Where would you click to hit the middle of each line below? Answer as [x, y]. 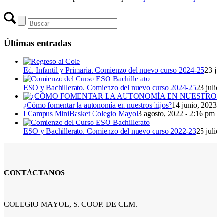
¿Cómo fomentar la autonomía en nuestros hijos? [98, 105]
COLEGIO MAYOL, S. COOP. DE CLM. [70, 204]
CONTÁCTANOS [34, 172]
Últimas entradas [38, 43]
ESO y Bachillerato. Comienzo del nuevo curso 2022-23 [110, 131]
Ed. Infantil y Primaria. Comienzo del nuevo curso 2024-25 [114, 70]
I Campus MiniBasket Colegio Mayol [81, 114]
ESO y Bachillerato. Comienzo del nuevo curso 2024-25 [110, 88]
